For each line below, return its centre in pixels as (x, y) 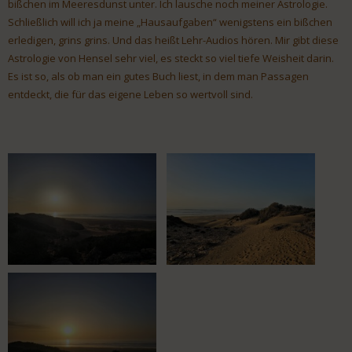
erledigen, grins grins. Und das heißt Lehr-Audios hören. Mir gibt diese (173, 40)
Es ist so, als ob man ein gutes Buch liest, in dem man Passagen (158, 77)
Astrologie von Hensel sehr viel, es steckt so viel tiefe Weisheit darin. (171, 59)
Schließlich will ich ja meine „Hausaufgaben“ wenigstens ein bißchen (170, 22)
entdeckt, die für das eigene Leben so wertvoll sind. (130, 95)
